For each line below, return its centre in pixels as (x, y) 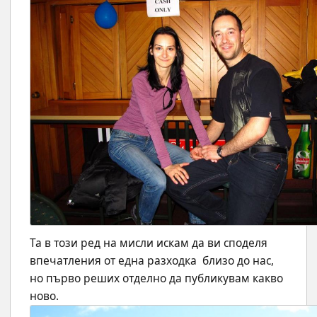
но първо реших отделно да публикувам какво (156, 278)
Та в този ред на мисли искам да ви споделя (149, 242)
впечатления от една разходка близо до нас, (152, 260)
